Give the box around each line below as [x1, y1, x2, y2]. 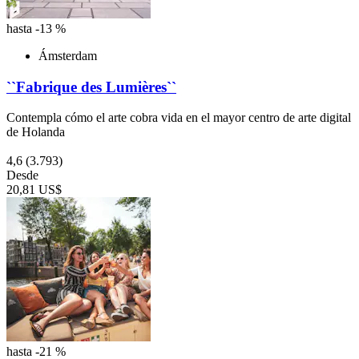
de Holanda [6, 125, 65, 139]
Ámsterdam [38, 48, 97, 63]
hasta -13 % [6, 21, 66, 35]
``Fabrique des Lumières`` [6, 78, 176, 95]
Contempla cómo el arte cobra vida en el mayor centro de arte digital [6, 111, 351, 125]
